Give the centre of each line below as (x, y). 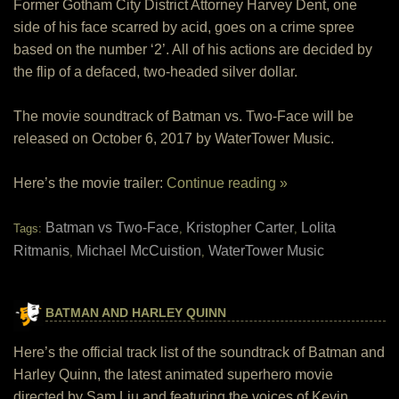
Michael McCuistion (139, 251)
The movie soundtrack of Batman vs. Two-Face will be (183, 116)
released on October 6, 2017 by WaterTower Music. (174, 138)
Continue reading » (227, 183)
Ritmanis (41, 251)
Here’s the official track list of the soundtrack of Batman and (199, 352)
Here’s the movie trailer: (90, 183)
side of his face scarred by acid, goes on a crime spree (184, 27)
